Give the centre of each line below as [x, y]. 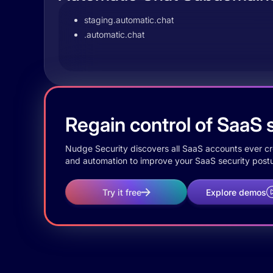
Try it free [122, 192]
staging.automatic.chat [129, 20]
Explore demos [236, 192]
